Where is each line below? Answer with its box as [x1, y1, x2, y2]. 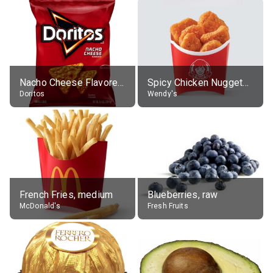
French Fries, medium [19, 188, 113, 200]
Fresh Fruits [147, 201, 188, 210]
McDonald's [19, 201, 61, 210]
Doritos [19, 89, 45, 98]
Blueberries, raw [147, 188, 218, 200]
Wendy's [147, 89, 178, 98]
